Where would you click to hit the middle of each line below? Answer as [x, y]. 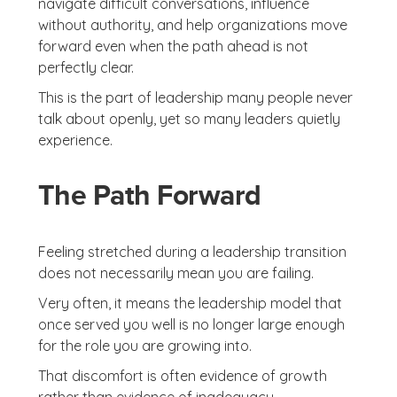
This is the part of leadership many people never [195, 97]
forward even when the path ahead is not [173, 46]
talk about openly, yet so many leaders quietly [189, 119]
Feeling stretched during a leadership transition [192, 252]
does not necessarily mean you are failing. [175, 273]
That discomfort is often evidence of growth [182, 376]
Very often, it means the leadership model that [190, 303]
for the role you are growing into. [144, 346]
